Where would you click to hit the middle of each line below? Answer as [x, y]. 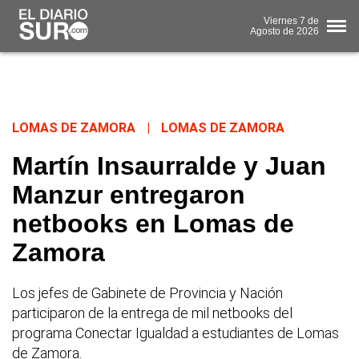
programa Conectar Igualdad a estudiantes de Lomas [175, 333]
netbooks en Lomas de [153, 224]
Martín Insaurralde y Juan [169, 166]
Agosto [265, 31]
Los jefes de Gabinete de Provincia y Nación [147, 293]
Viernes [280, 20]
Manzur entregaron [129, 195]
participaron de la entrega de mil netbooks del [152, 313]
